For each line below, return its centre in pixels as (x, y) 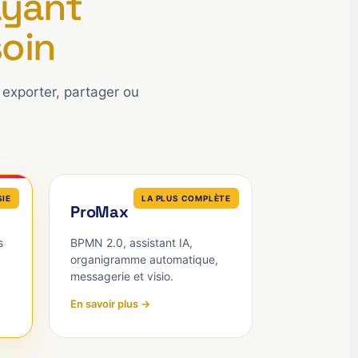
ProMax (99, 212)
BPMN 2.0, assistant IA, (131, 243)
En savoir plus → (110, 304)
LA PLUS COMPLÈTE (186, 198)
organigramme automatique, (144, 259)
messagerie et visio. (122, 276)
